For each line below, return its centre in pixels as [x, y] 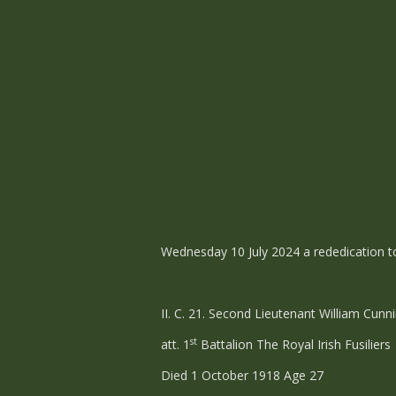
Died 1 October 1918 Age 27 [242, 375]
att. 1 [175, 344]
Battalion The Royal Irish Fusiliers [294, 344]
